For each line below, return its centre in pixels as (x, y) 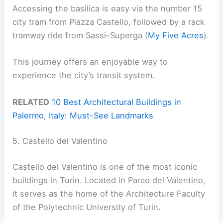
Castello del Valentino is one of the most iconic (105, 167)
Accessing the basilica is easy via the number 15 (108, 9)
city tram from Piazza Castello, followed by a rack (109, 22)
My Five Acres (176, 36)
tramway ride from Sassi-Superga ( (80, 36)
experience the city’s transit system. (84, 75)
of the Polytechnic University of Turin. (87, 207)
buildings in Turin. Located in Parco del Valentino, (109, 180)
